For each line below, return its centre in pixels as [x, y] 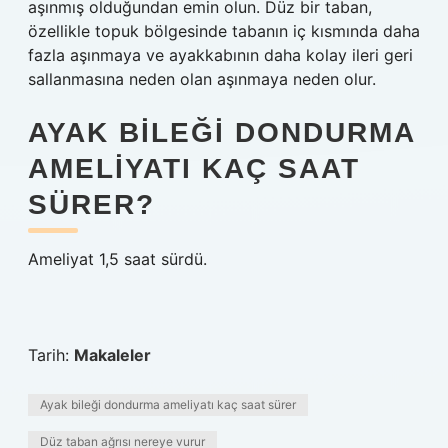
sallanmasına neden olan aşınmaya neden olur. [202, 79]
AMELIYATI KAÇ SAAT [194, 168]
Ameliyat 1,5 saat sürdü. [117, 259]
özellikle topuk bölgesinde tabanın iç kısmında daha [224, 31]
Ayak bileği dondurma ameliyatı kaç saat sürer [168, 404]
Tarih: [51, 355]
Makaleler [112, 355]
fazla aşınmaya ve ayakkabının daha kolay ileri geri [220, 55]
